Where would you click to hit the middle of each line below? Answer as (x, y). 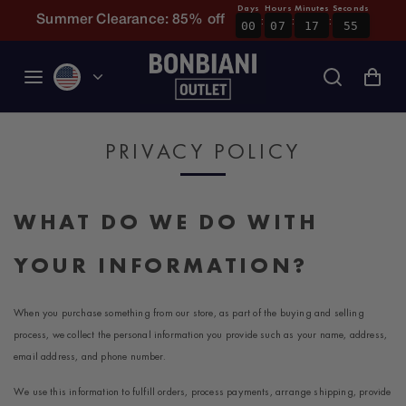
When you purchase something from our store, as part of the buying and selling (189, 312)
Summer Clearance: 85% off (131, 19)
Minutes (312, 9)
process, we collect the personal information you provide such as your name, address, (201, 334)
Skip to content (58, 20)
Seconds (351, 9)
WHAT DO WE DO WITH (166, 221)
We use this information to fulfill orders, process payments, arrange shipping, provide (203, 392)
